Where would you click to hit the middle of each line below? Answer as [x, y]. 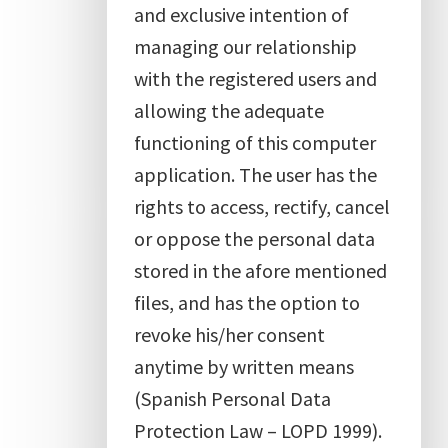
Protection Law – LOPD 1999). [257, 430]
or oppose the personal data [254, 238]
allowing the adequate [228, 110]
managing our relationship [245, 46]
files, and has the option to [246, 302]
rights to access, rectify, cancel [261, 206]
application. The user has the [255, 174]
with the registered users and [255, 78]
